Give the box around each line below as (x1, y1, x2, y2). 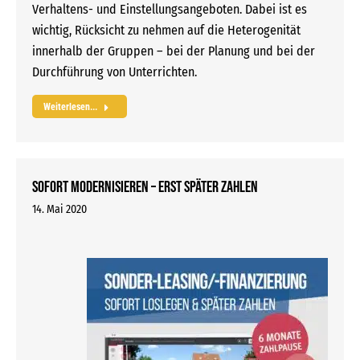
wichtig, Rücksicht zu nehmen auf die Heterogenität (32, 22, 301, 38)
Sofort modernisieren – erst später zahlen (32, 177, 258, 197)
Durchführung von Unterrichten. (32, 63, 197, 80)
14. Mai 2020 (32, 202, 87, 216)
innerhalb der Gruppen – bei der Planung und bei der (32, 43, 315, 59)
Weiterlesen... (43, 100, 97, 112)
